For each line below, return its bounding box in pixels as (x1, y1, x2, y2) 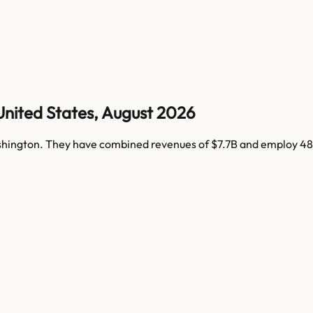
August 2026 (101, 101, 196, 123)
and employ (238, 136, 298, 151)
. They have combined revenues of (40, 136, 211, 151)
